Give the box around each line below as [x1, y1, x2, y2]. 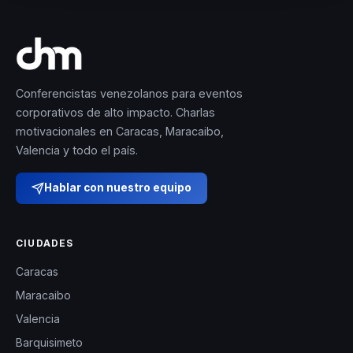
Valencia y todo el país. [16, 143, 138, 157]
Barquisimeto [16, 335, 83, 349]
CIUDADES [16, 236, 74, 249]
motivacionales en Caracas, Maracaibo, [16, 124, 224, 138]
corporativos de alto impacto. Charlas [16, 105, 215, 119]
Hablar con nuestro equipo [44, 181, 191, 195]
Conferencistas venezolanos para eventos [16, 86, 243, 100]
